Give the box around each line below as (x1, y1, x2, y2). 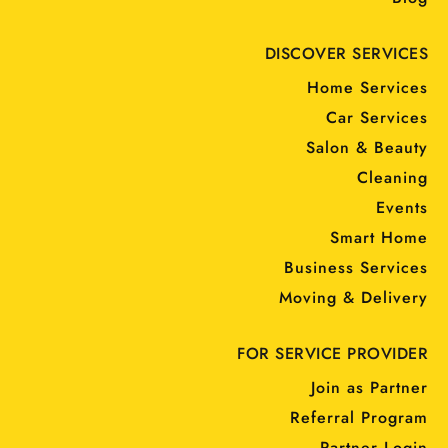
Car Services (326, 106, 428, 129)
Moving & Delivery (279, 286, 428, 309)
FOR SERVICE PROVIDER (237, 342, 428, 365)
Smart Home (330, 226, 428, 249)
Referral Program (290, 406, 428, 429)
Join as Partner (311, 376, 428, 399)
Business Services (284, 256, 428, 279)
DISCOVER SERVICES (264, 42, 428, 65)
